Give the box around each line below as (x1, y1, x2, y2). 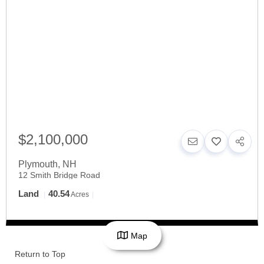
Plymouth (18, 159, 58, 170)
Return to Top (15, 249, 65, 260)
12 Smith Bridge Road (18, 170, 100, 181)
